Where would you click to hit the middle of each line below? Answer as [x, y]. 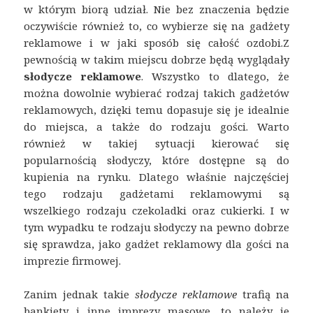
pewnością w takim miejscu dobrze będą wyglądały [156, 59]
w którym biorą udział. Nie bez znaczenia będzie [156, 9]
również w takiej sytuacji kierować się [156, 143]
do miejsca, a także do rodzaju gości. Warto [156, 126]
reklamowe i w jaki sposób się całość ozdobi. [153, 42]
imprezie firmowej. [73, 260]
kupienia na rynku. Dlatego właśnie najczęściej [156, 176]
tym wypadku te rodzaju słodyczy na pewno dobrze [156, 227]
